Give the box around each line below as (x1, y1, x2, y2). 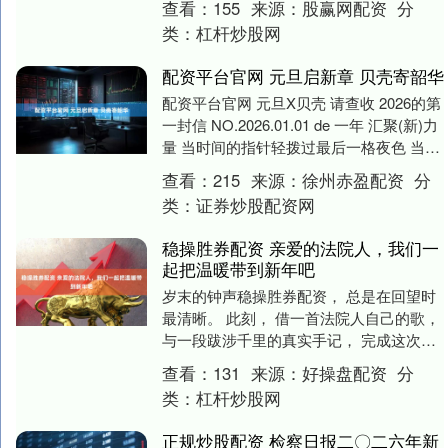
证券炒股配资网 (195, 193, 315, 218)
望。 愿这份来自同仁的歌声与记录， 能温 (161, 351, 440, 373)
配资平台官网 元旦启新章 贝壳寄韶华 (161, 64, 444, 89)
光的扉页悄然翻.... (161, 158, 283, 180)
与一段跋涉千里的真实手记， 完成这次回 (161, 329, 436, 351)
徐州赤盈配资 (301, 168, 409, 193)
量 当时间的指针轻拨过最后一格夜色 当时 (161, 136, 440, 158)
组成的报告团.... (161, 8, 268, 30)
